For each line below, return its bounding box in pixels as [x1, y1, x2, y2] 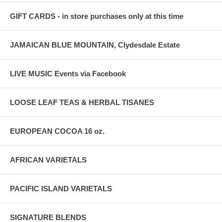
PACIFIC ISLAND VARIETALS [10, 184, 112, 193]
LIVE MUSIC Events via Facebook [10, 69, 126, 78]
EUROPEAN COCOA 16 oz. [10, 126, 105, 135]
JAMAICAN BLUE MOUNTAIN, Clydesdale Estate [10, 40, 180, 49]
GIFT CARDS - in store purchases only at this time [10, 11, 183, 20]
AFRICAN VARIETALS [10, 155, 87, 164]
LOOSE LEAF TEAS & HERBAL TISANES [10, 98, 154, 107]
